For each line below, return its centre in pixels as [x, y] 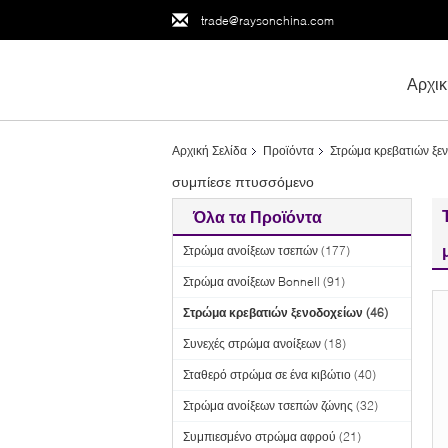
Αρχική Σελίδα [209, 150]
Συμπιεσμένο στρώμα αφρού [259, 436]
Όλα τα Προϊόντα [257, 216]
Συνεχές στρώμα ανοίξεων [252, 343]
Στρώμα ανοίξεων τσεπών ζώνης [268, 405]
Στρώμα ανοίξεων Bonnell [251, 281]
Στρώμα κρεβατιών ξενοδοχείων [273, 312]
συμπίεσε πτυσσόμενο [243, 181]
